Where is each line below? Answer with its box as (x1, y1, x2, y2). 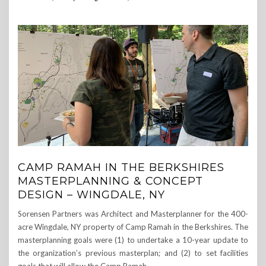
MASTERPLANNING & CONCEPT (18, 175, 203, 188)
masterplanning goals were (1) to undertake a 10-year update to (18, 235, 248, 245)
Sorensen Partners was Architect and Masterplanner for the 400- (18, 209, 248, 219)
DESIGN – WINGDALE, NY (18, 188, 165, 202)
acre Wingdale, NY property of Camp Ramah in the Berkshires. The (18, 222, 248, 232)
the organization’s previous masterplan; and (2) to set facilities (18, 248, 248, 258)
